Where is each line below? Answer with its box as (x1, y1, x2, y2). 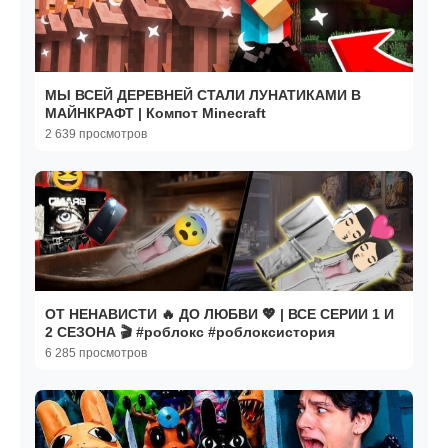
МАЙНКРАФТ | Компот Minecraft (45, 105, 266, 122)
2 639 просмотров (45, 127, 147, 142)
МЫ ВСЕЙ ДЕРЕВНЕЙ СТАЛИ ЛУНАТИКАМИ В (45, 87, 361, 104)
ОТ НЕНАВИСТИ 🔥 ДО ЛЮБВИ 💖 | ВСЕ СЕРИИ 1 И (45, 306, 394, 323)
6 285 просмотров (45, 346, 147, 361)
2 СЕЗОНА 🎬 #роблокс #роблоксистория (45, 324, 335, 341)
